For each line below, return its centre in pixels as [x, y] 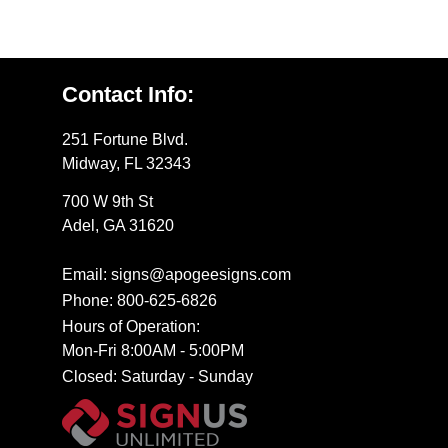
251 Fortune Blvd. [125, 139]
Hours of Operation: [131, 326]
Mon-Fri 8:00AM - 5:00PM [153, 350]
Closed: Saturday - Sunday [158, 376]
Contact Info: [128, 94]
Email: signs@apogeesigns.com [177, 274]
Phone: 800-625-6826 [140, 300]
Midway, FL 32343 [127, 163]
